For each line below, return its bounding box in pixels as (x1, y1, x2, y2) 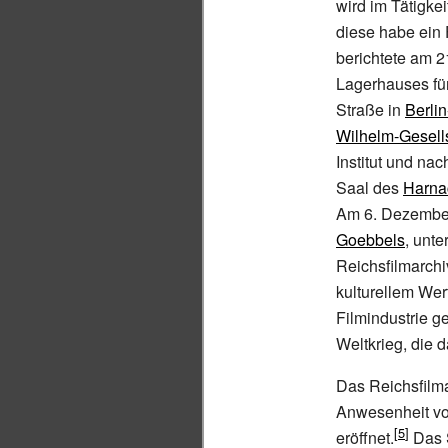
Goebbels (336, 228, 405, 251)
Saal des (336, 176, 403, 199)
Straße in (336, 98, 405, 121)
